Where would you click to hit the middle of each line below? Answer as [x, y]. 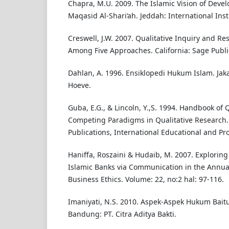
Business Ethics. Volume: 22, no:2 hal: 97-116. [146, 179]
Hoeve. [79, 85]
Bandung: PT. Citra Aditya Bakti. [122, 214]
